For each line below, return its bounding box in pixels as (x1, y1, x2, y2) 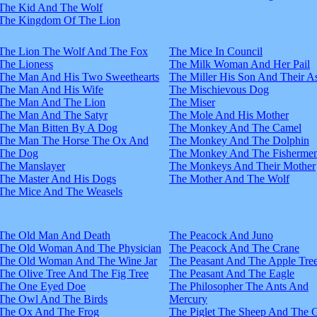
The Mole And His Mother (169, 108, 289, 121)
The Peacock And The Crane (169, 241, 299, 254)
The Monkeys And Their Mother (169, 159, 316, 172)
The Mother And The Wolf (169, 172, 289, 185)
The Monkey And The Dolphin (169, 134, 309, 146)
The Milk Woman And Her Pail (169, 57, 310, 70)
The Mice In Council (169, 45, 263, 57)
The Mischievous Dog (169, 83, 269, 96)
